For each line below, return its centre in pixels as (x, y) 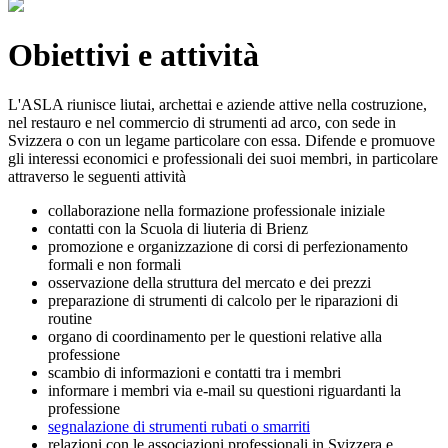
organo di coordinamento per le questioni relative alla (215, 336)
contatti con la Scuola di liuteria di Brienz (178, 228)
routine (70, 318)
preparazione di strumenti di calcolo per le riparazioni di (223, 300)
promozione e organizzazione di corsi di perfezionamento (228, 246)
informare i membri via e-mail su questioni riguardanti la (224, 390)
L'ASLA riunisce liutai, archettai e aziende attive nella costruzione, (217, 104)
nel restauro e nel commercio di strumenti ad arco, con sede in (202, 122)
